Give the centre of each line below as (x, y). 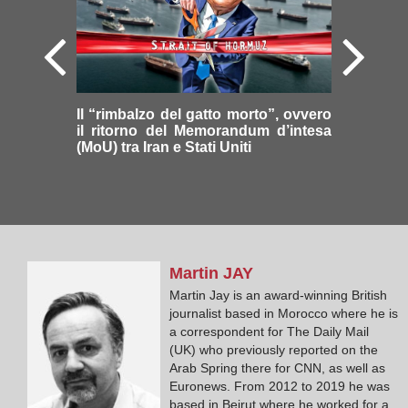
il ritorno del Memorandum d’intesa (204, 130)
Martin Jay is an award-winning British (279, 295)
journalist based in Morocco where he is (284, 313)
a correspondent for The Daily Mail (270, 331)
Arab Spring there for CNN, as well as (278, 367)
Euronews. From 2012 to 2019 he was (280, 386)
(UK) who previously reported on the (274, 349)
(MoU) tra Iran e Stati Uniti (164, 147)
